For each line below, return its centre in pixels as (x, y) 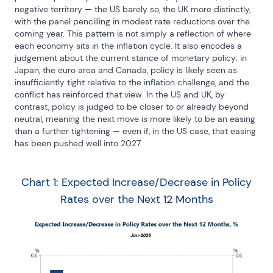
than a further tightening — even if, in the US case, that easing (135, 131)
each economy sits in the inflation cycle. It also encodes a (128, 46)
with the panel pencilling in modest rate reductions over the (132, 21)
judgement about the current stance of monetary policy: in (131, 58)
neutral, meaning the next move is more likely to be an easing (135, 119)
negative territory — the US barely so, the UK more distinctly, (133, 9)
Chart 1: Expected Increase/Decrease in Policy (136, 182)
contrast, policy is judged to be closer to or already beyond (132, 107)
